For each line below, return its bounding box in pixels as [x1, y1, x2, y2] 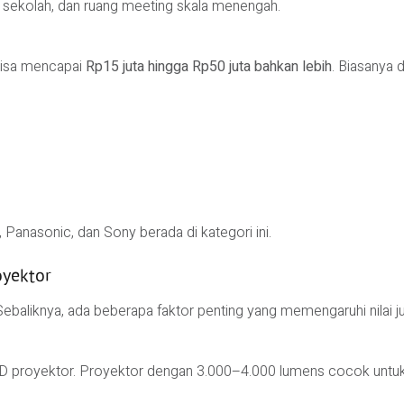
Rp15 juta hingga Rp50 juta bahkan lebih [86, 55, 332, 78]
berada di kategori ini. [136, 221, 271, 243]
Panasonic [5, 221, 71, 243]
